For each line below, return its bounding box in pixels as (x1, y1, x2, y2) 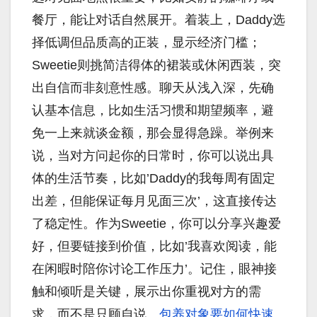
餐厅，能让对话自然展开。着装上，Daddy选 (32, 12, 285, 27)
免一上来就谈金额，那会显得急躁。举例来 (32, 125, 274, 140)
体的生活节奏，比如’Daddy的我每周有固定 (32, 171, 275, 185)
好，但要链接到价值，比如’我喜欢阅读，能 (32, 238, 277, 253)
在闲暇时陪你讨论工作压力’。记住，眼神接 (32, 261, 277, 276)
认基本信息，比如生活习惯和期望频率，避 (32, 103, 274, 117)
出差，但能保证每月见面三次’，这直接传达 (32, 193, 277, 208)
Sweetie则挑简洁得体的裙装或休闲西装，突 (32, 57, 281, 72)
